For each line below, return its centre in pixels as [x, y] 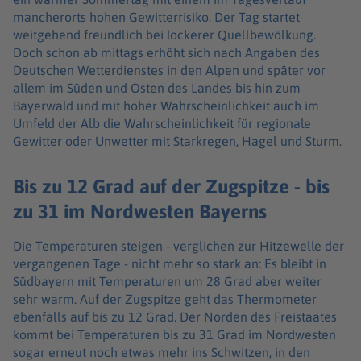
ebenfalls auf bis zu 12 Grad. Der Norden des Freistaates [175, 317]
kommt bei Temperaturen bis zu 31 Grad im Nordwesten [174, 335]
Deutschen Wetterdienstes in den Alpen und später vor [169, 70]
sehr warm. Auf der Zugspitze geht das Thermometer [165, 299]
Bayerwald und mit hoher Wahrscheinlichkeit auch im [166, 105]
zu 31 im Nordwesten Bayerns [140, 212]
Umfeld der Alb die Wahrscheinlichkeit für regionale [162, 123]
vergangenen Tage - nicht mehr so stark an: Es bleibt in [170, 264]
